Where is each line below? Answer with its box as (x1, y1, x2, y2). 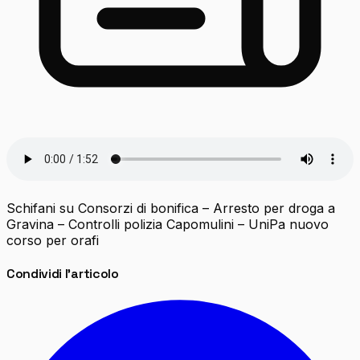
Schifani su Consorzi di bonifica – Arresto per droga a (6, 199, 335, 216)
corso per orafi (6, 231, 99, 248)
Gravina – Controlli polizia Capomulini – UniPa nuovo (6, 215, 329, 232)
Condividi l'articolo (6, 265, 119, 283)
